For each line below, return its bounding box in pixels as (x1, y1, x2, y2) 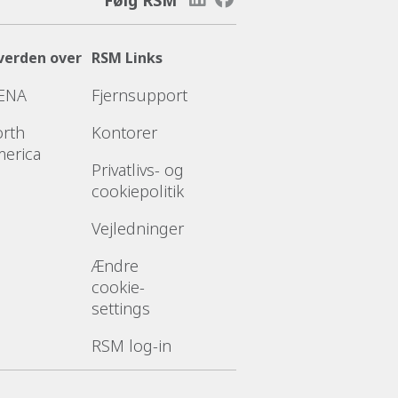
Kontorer (91, 121, 157, 143)
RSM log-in (91, 334, 171, 356)
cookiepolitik (91, 179, 184, 202)
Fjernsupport (91, 84, 187, 106)
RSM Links (91, 47, 163, 68)
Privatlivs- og (91, 158, 184, 180)
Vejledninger (91, 217, 184, 239)
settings (91, 297, 150, 319)
